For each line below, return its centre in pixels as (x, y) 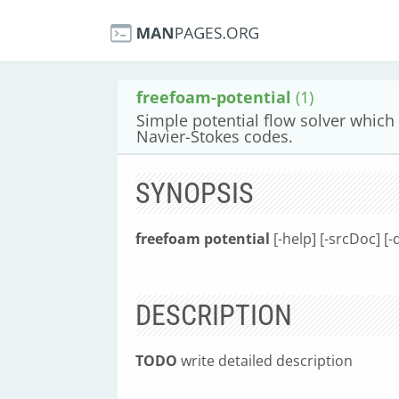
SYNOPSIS (195, 193)
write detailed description (265, 361)
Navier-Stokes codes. (215, 136)
